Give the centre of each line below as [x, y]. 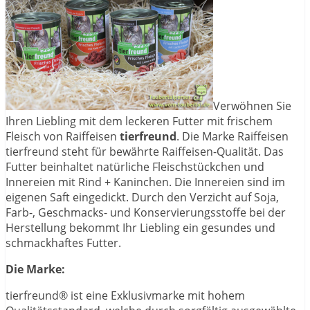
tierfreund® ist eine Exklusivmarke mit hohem [125, 296]
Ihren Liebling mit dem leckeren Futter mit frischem [139, 121]
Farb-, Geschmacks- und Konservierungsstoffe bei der [146, 213]
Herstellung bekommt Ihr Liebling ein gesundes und [140, 228]
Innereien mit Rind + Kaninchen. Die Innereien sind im [145, 182]
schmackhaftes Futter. [63, 243]
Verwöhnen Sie [252, 106]
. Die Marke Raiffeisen [232, 137]
